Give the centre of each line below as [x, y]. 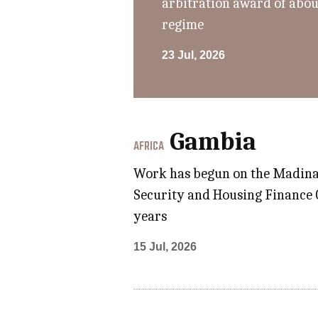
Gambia [213, 141]
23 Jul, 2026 [194, 55]
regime [183, 24]
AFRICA [149, 147]
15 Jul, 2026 [165, 246]
